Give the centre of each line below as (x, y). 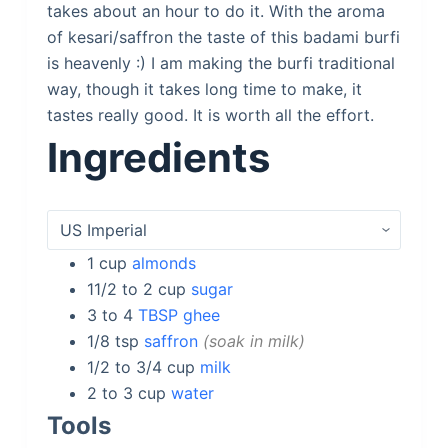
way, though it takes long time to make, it (204, 89)
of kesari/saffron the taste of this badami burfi (223, 37)
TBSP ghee (178, 315)
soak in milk (253, 341)
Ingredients (158, 157)
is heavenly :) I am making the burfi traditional (220, 63)
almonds (163, 263)
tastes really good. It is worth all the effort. (210, 115)
